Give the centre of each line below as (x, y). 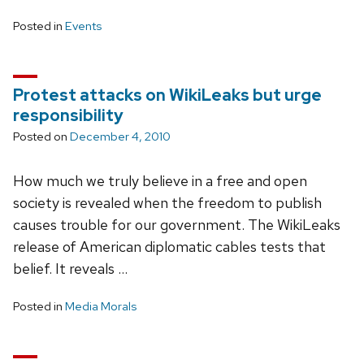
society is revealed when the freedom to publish (167, 202)
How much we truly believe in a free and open (160, 180)
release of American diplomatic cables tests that (169, 246)
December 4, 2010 (120, 136)
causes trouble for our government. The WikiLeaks (177, 224)
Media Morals (101, 306)
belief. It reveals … (70, 268)
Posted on (41, 136)
